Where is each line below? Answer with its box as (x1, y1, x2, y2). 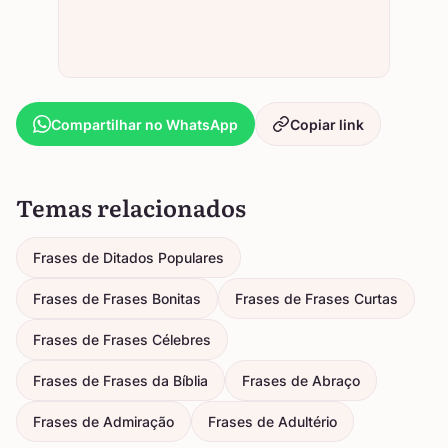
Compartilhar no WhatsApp (51, 115, 238, 133)
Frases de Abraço (242, 372, 360, 390)
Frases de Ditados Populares (33, 249, 224, 267)
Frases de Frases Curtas (235, 290, 398, 308)
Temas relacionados (16, 190, 246, 225)
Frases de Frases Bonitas (33, 290, 201, 308)
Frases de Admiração (33, 413, 174, 431)
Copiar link (290, 115, 364, 133)
